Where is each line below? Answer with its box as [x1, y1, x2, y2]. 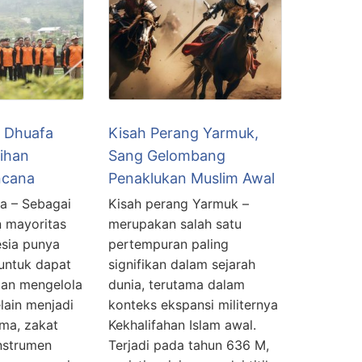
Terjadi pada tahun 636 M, [108, 337, 269, 354]
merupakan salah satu [108, 216, 242, 233]
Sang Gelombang [108, 147, 225, 165]
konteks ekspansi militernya [108, 297, 278, 314]
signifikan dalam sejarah [108, 256, 255, 273]
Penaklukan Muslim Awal [108, 170, 275, 187]
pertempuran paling [108, 236, 229, 253]
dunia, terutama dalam [108, 276, 245, 293]
